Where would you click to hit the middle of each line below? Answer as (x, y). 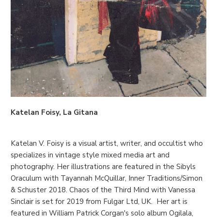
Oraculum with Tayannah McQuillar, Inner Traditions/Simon (107, 178)
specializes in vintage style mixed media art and (90, 155)
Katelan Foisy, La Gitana (54, 112)
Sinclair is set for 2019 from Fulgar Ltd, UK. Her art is (99, 201)
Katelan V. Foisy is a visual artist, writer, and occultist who (107, 143)
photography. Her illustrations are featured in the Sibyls (103, 166)
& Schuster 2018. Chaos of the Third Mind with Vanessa (103, 190)
